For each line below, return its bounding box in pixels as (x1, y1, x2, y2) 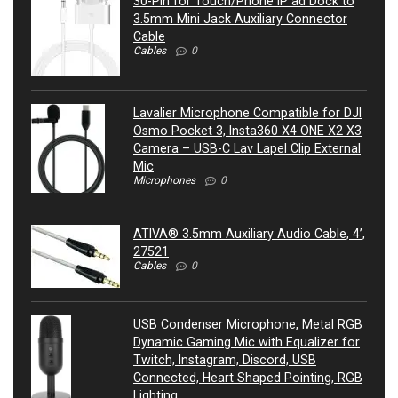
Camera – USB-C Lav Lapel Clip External (133, 141, 361, 156)
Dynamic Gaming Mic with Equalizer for (133, 335, 360, 350)
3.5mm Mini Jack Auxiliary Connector (133, 12, 347, 27)
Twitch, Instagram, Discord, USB (133, 353, 316, 368)
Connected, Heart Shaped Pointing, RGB (133, 370, 362, 386)
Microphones (133, 174, 195, 187)
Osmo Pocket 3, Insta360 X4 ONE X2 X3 (133, 123, 362, 139)
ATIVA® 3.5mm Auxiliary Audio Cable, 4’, (133, 227, 365, 242)
